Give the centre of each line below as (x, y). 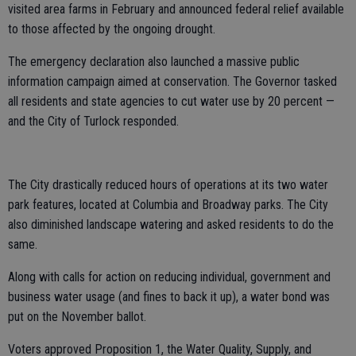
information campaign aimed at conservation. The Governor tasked (172, 82)
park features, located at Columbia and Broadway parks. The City (168, 205)
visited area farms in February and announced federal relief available (176, 10)
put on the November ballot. (77, 317)
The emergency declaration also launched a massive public (154, 62)
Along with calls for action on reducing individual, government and (169, 277)
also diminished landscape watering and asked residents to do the (171, 225)
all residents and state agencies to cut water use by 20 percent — (171, 102)
